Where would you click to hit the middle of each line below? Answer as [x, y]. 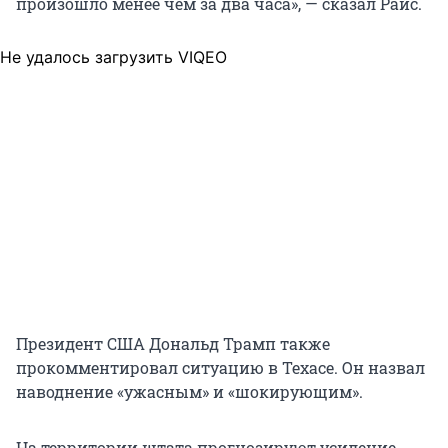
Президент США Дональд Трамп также [173, 344]
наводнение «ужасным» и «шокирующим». [189, 392]
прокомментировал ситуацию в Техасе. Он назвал [220, 368]
